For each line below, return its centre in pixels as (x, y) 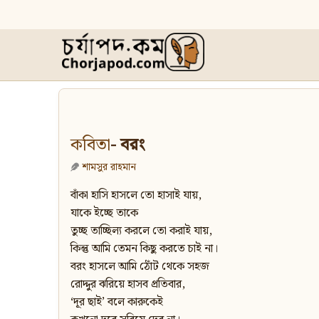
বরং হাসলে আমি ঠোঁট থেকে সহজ (140, 267)
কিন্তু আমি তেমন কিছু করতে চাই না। (144, 249)
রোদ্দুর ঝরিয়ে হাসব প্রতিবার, (128, 285)
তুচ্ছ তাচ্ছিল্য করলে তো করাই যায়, (141, 231)
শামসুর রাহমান (109, 167)
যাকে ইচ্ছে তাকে (104, 214)
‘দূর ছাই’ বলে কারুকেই (117, 303)
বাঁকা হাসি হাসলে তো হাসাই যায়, (136, 196)
